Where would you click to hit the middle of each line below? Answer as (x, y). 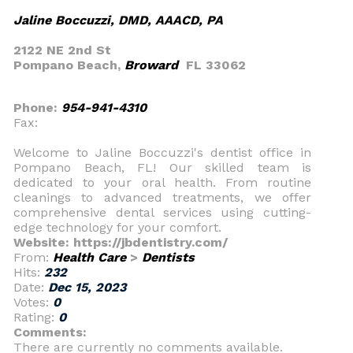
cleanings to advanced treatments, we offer (162, 197)
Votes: (33, 302)
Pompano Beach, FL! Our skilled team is (162, 167)
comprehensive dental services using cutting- (162, 212)
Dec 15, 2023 (87, 287)
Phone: (37, 108)
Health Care (89, 257)
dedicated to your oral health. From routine (162, 182)
